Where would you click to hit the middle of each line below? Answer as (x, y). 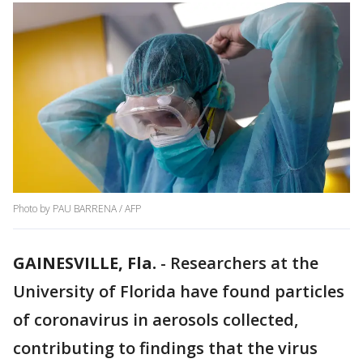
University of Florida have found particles (179, 292)
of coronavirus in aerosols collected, (156, 320)
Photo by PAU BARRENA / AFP (77, 209)
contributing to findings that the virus (165, 348)
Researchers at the (244, 263)
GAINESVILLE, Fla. (85, 263)
